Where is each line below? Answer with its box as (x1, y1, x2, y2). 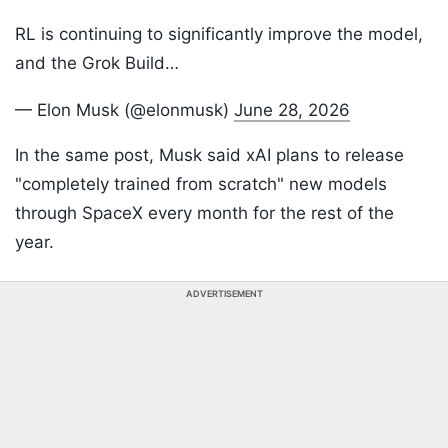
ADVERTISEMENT (185, 288, 263, 300)
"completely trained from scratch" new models (15, 174, 387, 195)
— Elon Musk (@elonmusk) (15, 100, 234, 121)
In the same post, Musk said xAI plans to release (15, 145, 404, 166)
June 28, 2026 (234, 100, 350, 121)
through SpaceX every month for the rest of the (15, 203, 394, 224)
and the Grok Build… (15, 53, 179, 74)
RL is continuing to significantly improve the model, (15, 24, 423, 45)
